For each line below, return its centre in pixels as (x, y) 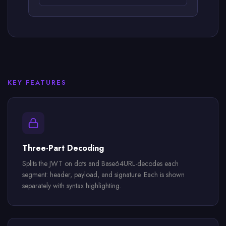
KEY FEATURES (37, 82)
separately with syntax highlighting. (72, 186)
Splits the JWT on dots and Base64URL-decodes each (100, 163)
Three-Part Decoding (63, 148)
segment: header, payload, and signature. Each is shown (103, 175)
